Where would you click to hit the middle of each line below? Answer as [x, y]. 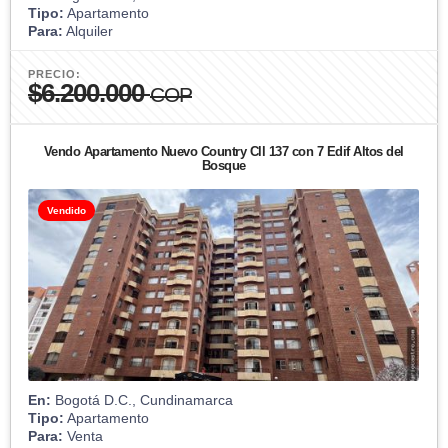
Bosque [223, 165]
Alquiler [88, 30]
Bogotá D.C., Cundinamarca [142, 399]
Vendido [66, 210]
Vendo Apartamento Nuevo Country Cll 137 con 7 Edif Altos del [223, 151]
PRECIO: [54, 73]
